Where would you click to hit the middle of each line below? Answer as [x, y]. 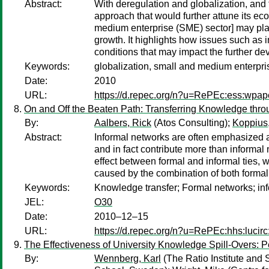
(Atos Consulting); [192, 123]
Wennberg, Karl [128, 258]
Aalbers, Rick [123, 123]
